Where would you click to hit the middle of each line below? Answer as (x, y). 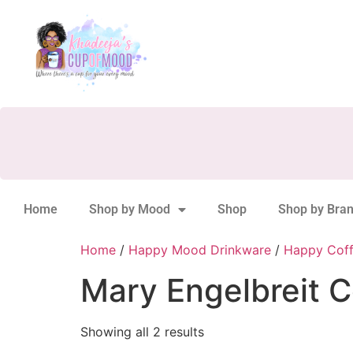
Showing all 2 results (142, 332)
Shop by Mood (130, 209)
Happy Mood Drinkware (200, 250)
